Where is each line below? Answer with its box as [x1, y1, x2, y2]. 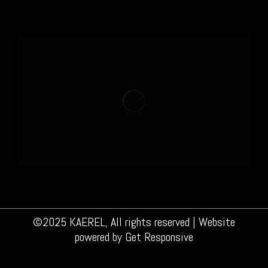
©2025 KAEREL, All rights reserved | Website [33, 214, 235, 230]
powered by [75, 229, 125, 245]
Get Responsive [125, 229, 193, 245]
